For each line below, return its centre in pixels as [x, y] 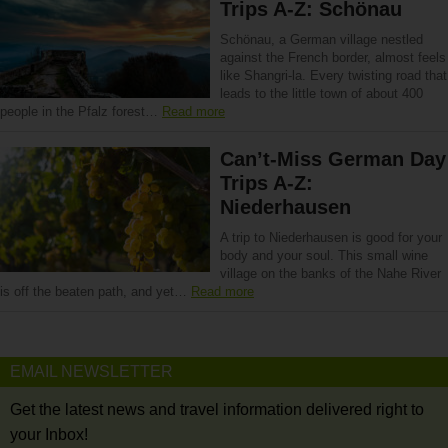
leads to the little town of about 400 [321, 93]
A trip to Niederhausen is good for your [331, 237]
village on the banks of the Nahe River [330, 273]
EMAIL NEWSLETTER [91, 371]
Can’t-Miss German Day [333, 159]
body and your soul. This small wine [324, 255]
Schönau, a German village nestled [321, 39]
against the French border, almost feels [333, 57]
